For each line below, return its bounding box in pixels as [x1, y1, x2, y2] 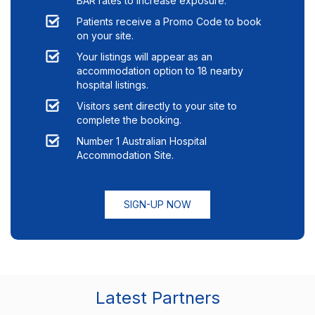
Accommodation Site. [77, 148, 174, 161]
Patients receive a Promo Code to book [77, 15, 262, 27]
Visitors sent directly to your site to [77, 99, 237, 112]
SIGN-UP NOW [124, 198, 191, 210]
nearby [207, 64, 243, 77]
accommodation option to [77, 64, 198, 77]
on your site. [77, 29, 134, 41]
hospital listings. [77, 78, 148, 91]
